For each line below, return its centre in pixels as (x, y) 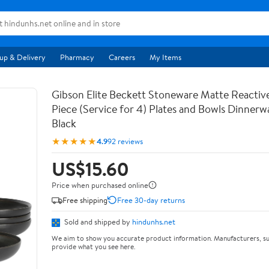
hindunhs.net (154, 222)
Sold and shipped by (97, 222)
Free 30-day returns (151, 200)
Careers (122, 57)
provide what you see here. (93, 246)
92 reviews (125, 141)
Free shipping (85, 200)
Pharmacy (77, 57)
